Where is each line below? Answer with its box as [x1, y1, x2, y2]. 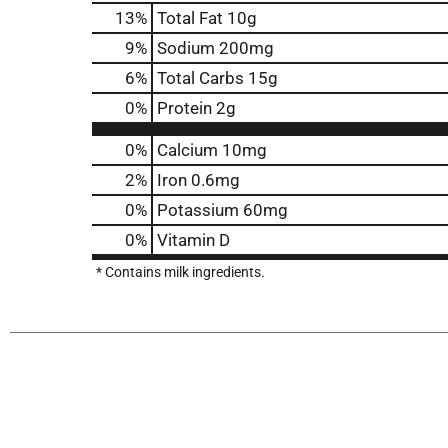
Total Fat [157, 8, 223, 28]
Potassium [157, 200, 239, 220]
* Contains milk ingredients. [96, 264, 265, 280]
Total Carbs [157, 68, 244, 88]
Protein [157, 98, 212, 118]
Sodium [157, 38, 215, 58]
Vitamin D [157, 230, 230, 250]
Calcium [157, 140, 218, 160]
